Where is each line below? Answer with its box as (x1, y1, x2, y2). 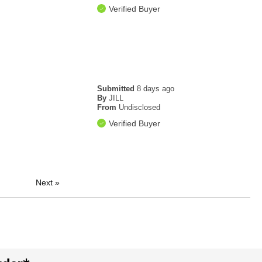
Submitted (97, 84, 137, 94)
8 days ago (137, 84, 175, 94)
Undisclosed (119, 103, 161, 112)
